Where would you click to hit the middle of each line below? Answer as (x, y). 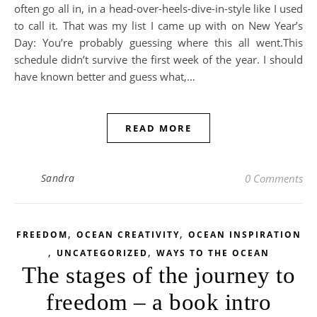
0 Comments (274, 178)
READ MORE (158, 128)
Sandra (58, 178)
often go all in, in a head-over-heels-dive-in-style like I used (158, 8)
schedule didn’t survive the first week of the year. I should (158, 59)
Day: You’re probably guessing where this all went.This (158, 42)
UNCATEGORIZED (102, 253)
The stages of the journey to (158, 275)
